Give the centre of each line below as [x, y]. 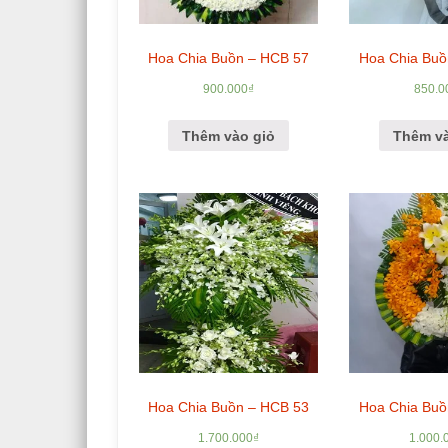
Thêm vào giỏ [229, 135]
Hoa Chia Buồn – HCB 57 [229, 58]
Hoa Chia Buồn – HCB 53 [229, 406]
